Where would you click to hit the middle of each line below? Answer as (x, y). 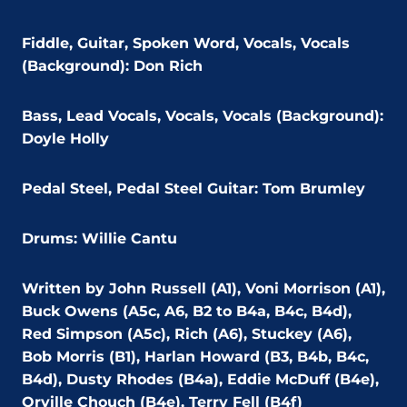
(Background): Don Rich (112, 66)
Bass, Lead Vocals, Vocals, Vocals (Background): (203, 116)
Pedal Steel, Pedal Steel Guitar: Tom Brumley (194, 189)
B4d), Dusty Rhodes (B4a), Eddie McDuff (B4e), (200, 380)
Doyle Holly (65, 139)
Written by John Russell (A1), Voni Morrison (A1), (203, 289)
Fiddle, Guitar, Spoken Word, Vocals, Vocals (186, 44)
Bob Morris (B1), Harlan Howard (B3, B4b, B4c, (195, 357)
